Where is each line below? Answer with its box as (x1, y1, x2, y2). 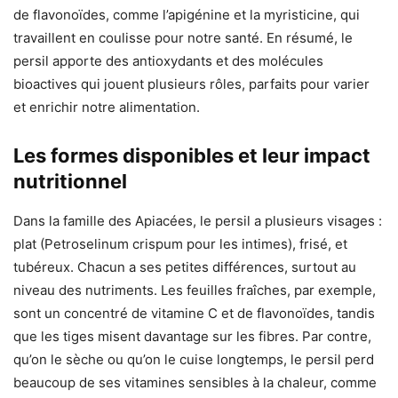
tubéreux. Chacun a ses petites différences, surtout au (13, 259, 356, 276)
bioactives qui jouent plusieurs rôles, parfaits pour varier (13, 76, 370, 93)
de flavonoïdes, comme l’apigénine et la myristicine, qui (13, 6, 360, 24)
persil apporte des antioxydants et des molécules (13, 52, 323, 70)
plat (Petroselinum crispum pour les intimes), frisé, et (13, 235, 347, 253)
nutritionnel (13, 170, 127, 194)
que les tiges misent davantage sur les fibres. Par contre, (13, 328, 371, 346)
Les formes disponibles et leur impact (13, 144, 370, 168)
